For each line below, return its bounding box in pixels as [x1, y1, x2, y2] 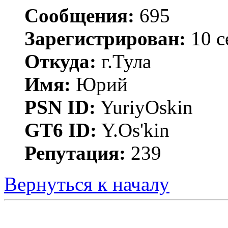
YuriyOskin [96, 96, 193, 118]
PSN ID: [24, 96, 96, 118]
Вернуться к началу [4, 173, 169, 195]
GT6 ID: [24, 119, 97, 141]
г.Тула [96, 50, 151, 72]
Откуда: [24, 50, 96, 72]
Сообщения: [24, 4, 134, 26]
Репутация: [24, 141, 126, 164]
